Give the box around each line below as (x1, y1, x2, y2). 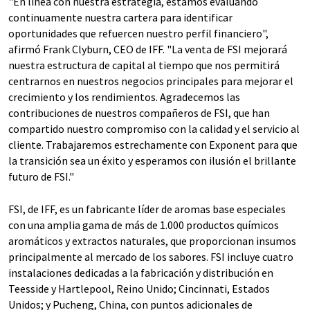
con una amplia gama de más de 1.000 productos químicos (8, 218, 279, 232)
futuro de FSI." (8, 170, 74, 183)
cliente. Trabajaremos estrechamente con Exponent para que (8, 138, 298, 152)
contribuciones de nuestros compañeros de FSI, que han (8, 106, 270, 120)
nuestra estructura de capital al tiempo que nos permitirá (8, 58, 280, 72)
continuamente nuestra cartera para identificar (8, 10, 232, 24)
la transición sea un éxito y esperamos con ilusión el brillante (8, 154, 296, 167)
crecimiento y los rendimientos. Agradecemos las (8, 90, 240, 104)
